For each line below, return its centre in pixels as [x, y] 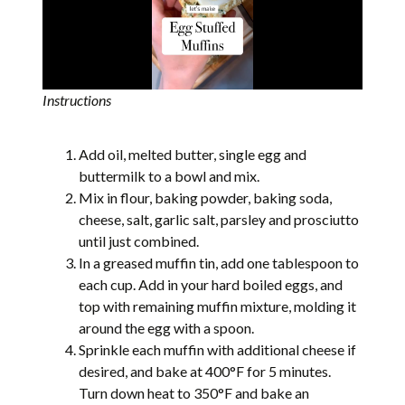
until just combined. [139, 241]
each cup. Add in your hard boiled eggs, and [211, 285]
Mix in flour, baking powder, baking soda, [206, 198]
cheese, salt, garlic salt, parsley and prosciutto [219, 220]
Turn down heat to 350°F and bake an [194, 393]
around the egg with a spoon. [167, 328]
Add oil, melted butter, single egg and [193, 155]
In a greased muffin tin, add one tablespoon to [219, 263]
